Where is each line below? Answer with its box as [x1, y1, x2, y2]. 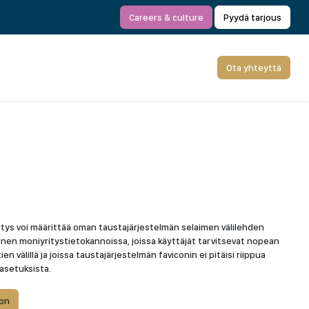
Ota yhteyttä [226, 62, 281, 73]
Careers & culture [129, 12, 203, 23]
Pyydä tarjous [223, 12, 281, 23]
